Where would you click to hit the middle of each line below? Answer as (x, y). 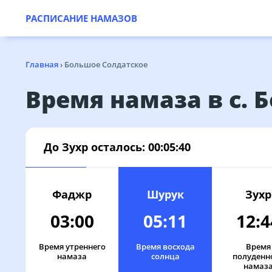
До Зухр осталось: (96, 147)
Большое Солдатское (106, 64)
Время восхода (165, 246)
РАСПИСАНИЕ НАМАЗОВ (81, 18)
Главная (42, 64)
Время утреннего (72, 246)
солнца (165, 256)
